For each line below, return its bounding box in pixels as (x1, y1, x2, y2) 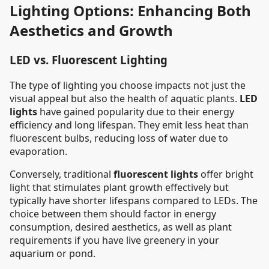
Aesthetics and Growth (10, 20, 173, 40)
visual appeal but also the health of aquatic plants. (10, 91, 240, 105)
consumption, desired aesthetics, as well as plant (10, 220, 232, 234)
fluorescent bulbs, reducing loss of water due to (10, 131, 228, 145)
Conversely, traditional (10, 167, 113, 181)
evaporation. (10, 144, 67, 158)
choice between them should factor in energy (10, 207, 216, 220)
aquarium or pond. (10, 246, 95, 260)
